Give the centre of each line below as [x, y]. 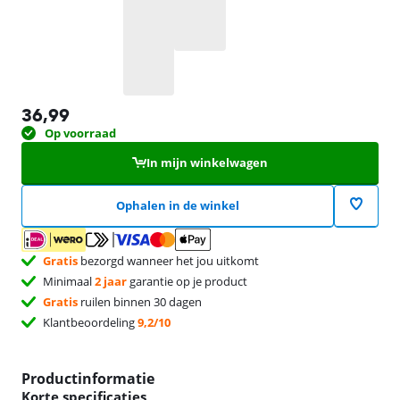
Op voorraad [80, 133]
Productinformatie [88, 379]
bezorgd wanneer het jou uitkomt [168, 261]
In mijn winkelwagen [207, 162]
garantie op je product [187, 282]
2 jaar [111, 282]
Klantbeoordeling [90, 323]
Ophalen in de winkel [177, 205]
